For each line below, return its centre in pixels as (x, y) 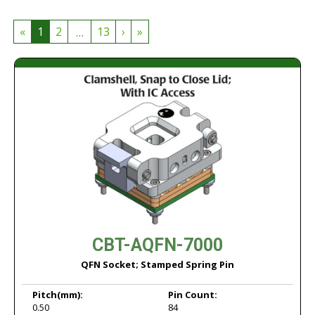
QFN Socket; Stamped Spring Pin (157, 264)
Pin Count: (193, 295)
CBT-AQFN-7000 (157, 245)
